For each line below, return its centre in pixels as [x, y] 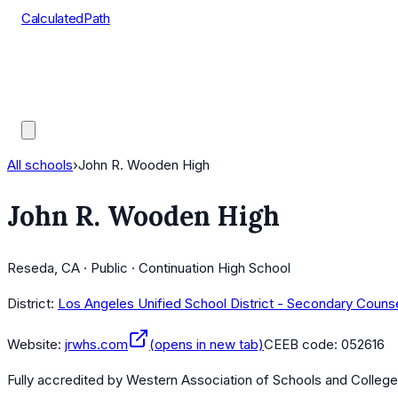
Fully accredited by [67, 380]
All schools [40, 165]
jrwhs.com [96, 345]
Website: [34, 345]
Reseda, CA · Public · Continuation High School [149, 268]
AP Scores [54, 85]
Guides [43, 107]
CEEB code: [302, 345]
